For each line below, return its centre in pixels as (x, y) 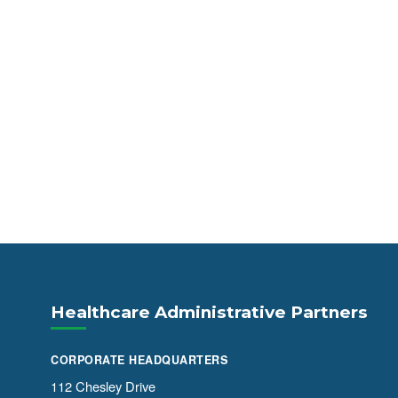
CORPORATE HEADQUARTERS (139, 360)
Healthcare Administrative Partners (210, 312)
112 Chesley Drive (103, 386)
